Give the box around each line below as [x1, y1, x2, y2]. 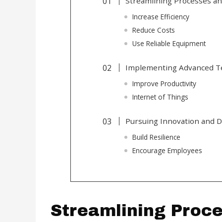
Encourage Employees [132, 146, 202, 156]
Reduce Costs [132, 25, 175, 35]
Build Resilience [132, 132, 180, 142]
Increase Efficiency [132, 11, 189, 21]
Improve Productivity [132, 79, 196, 88]
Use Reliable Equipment [132, 38, 206, 48]
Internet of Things [132, 92, 188, 102]
